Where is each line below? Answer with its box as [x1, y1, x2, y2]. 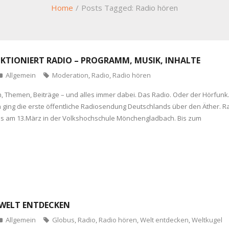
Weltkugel [191, 215, 222, 225]
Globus [52, 215, 75, 225]
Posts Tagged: [81, 3, 135, 13]
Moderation [52, 71, 88, 80]
